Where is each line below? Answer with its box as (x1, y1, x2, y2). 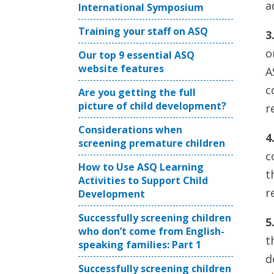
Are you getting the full (78, 86, 196, 99)
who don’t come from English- (78, 224, 224, 238)
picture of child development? (78, 99, 226, 113)
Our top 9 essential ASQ (78, 48, 194, 62)
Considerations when (78, 123, 182, 136)
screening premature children (78, 136, 225, 150)
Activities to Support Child (78, 174, 208, 187)
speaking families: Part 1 (78, 238, 201, 251)
